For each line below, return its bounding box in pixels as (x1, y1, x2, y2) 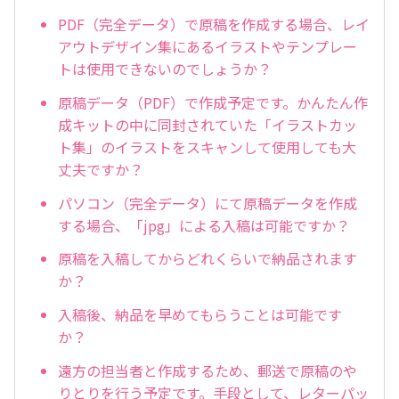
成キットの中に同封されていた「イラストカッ (58, 113, 357, 135)
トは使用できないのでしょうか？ (58, 57, 272, 79)
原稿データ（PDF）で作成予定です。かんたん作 (58, 91, 368, 113)
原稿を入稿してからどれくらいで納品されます (58, 248, 357, 270)
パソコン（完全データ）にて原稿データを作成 (58, 191, 357, 214)
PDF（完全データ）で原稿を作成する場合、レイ (58, 12, 370, 35)
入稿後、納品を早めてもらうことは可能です (58, 304, 342, 326)
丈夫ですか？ (58, 158, 143, 180)
